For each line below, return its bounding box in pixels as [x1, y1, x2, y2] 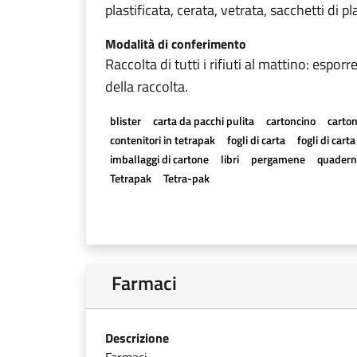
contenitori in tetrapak [109, 131, 215, 148]
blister [109, 112, 141, 129]
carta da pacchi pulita [152, 112, 254, 129]
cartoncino [265, 112, 316, 129]
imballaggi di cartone [109, 151, 209, 167]
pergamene [250, 151, 305, 167]
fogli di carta [226, 131, 285, 148]
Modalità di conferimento [105, 34, 246, 53]
